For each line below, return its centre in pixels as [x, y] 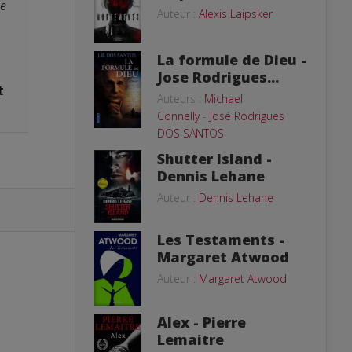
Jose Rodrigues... [218, 77]
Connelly [178, 115]
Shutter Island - [214, 158]
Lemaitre [191, 339]
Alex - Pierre [202, 322]
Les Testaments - [221, 239]
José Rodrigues [247, 115]
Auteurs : [181, 98]
